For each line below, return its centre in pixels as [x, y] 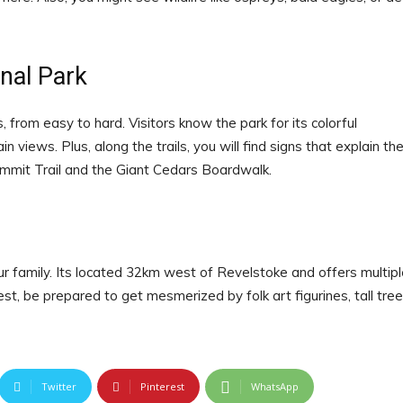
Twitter [59, 387]
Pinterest [163, 387]
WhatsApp [275, 387]
